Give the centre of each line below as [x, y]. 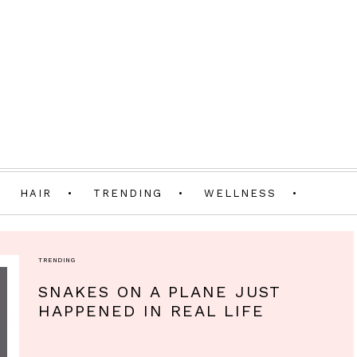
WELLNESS [240, 193]
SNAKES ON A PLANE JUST [159, 292]
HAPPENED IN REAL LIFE [151, 311]
